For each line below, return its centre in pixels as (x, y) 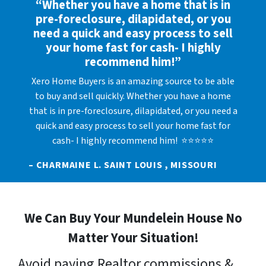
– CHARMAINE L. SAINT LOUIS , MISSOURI (123, 165)
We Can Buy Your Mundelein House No (133, 218)
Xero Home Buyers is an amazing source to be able (133, 81)
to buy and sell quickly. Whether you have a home (133, 96)
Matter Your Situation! (133, 238)
